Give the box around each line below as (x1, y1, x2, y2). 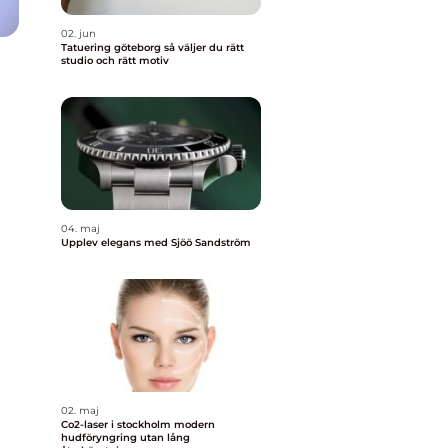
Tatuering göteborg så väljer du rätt (61, 41, 164, 54)
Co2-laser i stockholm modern (61, 418, 174, 431)
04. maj (61, 222, 100, 235)
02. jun (61, 27, 96, 40)
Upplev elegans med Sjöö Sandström (61, 236, 251, 249)
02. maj (61, 404, 99, 417)
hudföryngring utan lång (61, 431, 190, 444)
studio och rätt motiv (61, 54, 169, 67)
